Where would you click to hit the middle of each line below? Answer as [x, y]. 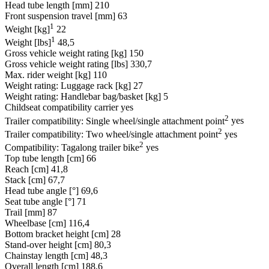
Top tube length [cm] [44, 159]
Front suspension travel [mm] [60, 16]
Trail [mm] [25, 213]
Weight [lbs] [28, 43]
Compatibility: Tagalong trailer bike [72, 148]
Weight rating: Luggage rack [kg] [68, 86]
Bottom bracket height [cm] [57, 234]
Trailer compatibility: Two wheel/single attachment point [111, 134]
